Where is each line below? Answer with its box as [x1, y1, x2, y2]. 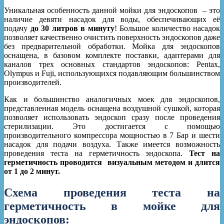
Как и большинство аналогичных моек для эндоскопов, [4, 95, 220, 104]
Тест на [189, 149, 220, 158]
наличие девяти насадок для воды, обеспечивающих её [4, 15, 220, 24]
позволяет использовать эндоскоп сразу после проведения [4, 113, 220, 122]
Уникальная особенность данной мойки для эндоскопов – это [4, 6, 220, 15]
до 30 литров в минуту [30, 24, 114, 33]
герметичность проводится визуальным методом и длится [4, 158, 220, 167]
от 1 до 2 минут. [4, 167, 60, 176]
